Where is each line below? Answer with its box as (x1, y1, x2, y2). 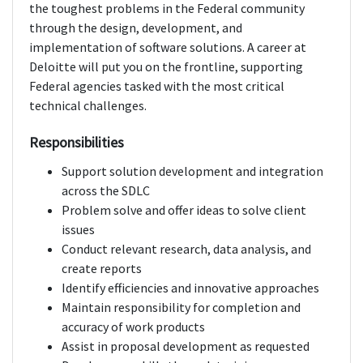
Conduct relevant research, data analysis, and (62, 241, 311, 258)
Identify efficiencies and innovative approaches (62, 280, 319, 297)
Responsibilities (29, 133, 124, 152)
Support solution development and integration (62, 163, 323, 180)
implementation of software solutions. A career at (29, 39, 306, 56)
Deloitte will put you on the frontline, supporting (29, 58, 303, 75)
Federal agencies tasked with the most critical (29, 78, 284, 95)
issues (62, 221, 95, 238)
